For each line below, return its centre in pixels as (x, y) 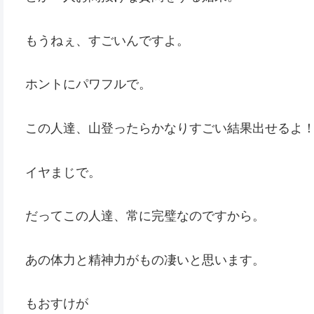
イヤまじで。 (63, 172)
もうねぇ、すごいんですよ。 (107, 40)
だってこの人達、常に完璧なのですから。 (145, 216)
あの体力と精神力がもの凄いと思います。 (145, 260)
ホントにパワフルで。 (88, 84)
